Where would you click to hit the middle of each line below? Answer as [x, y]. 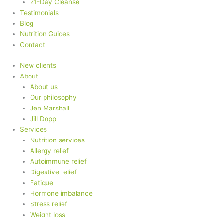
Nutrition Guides [45, 34]
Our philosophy [53, 97]
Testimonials [39, 13]
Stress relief [48, 204]
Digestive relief [53, 172]
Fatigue [41, 182]
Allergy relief [49, 150]
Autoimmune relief [58, 161]
